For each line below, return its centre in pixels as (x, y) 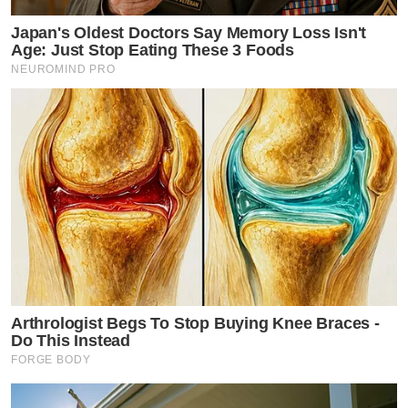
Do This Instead (71, 341)
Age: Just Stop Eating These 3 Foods (153, 51)
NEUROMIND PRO (64, 70)
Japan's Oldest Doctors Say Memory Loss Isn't (189, 33)
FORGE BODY (51, 360)
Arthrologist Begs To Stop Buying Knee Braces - (195, 324)
